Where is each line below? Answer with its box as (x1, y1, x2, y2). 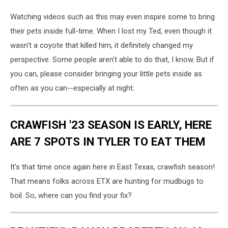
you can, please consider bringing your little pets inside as (10, 69, 202, 79)
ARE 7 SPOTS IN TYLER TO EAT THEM (10, 134, 205, 148)
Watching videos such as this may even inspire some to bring (10, 12, 215, 22)
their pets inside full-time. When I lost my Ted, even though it (10, 26, 212, 36)
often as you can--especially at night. (10, 83, 134, 93)
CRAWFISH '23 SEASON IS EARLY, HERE (10, 118, 212, 131)
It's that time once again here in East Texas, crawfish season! (10, 162, 215, 172)
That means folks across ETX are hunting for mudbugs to (10, 176, 204, 186)
